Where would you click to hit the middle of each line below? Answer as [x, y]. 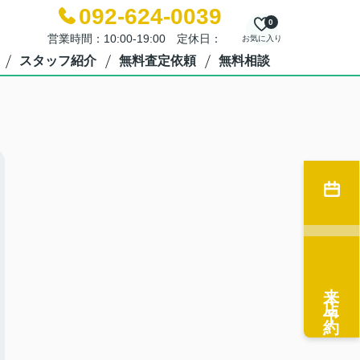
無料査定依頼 [157, 61]
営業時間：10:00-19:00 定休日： [134, 39]
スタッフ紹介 [57, 61]
